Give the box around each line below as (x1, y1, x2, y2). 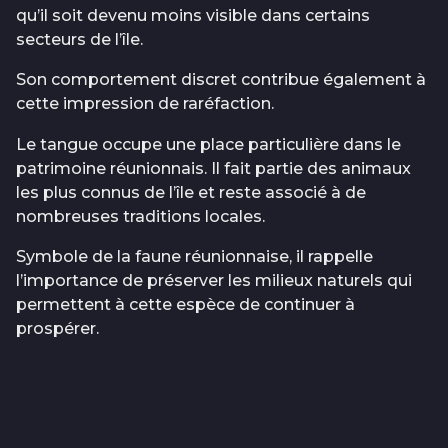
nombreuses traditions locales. (16, 206, 265, 226)
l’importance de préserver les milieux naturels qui (16, 270, 412, 290)
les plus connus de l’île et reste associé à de (16, 182, 366, 202)
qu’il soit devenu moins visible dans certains (16, 6, 370, 26)
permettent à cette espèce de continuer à (16, 294, 355, 314)
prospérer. (16, 318, 99, 338)
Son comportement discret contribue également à (16, 70, 426, 90)
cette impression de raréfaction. (16, 94, 274, 114)
